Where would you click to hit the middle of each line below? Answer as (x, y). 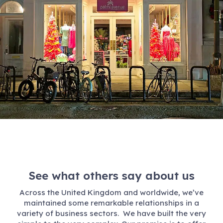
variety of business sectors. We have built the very (111, 214)
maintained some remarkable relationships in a (111, 203)
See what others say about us (111, 175)
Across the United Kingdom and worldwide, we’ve (111, 193)
